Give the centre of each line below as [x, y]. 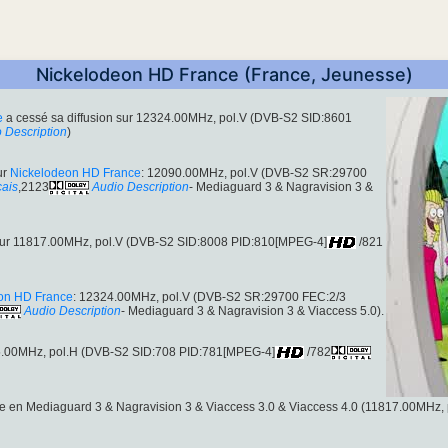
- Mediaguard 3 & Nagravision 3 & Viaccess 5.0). [252, 311]
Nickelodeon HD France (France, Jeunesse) [224, 75]
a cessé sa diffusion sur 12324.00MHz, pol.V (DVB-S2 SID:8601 [177, 118]
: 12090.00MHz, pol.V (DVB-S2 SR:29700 [254, 173]
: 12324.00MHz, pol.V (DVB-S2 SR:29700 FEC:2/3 [209, 297]
